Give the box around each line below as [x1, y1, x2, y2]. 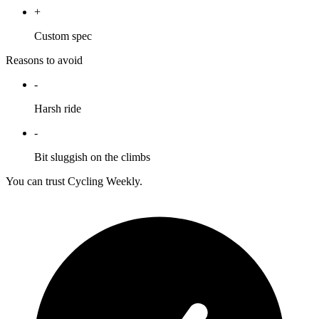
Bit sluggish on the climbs [34, 151, 150, 164]
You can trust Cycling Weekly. [6, 175, 142, 188]
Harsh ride [34, 103, 81, 115]
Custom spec [34, 30, 92, 43]
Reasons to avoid [6, 54, 83, 67]
